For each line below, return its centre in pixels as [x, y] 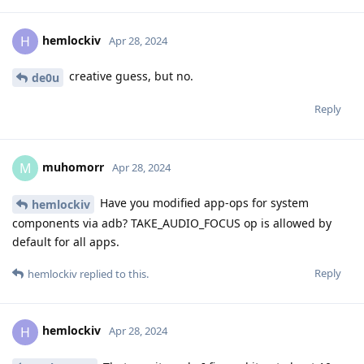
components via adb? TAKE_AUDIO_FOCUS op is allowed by [172, 223]
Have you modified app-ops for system [203, 202]
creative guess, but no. [130, 76]
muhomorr [73, 167]
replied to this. [113, 273]
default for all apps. [66, 241]
